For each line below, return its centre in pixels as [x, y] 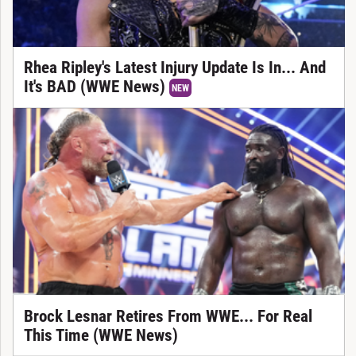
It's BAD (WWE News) [96, 87]
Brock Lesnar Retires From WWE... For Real [168, 316]
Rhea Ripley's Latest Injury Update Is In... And [174, 68]
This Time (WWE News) [101, 335]
